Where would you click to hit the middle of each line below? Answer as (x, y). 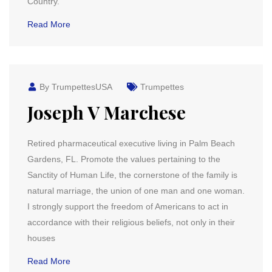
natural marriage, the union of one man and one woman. (136, 191)
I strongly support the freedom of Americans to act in (128, 206)
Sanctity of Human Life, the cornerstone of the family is (132, 175)
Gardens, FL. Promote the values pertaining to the (124, 159)
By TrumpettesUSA (75, 87)
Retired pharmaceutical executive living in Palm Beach (131, 143)
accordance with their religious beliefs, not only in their (131, 222)
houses (41, 238)
